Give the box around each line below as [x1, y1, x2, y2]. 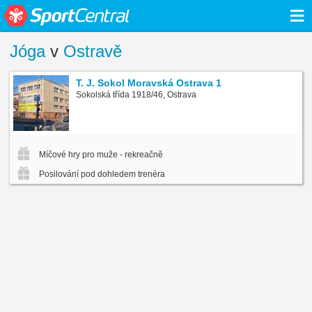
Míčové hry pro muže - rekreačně [37, 149, 163, 159]
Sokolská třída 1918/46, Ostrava [76, 89, 196, 100]
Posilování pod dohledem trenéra [37, 169, 165, 179]
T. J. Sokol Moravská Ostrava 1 [76, 77, 221, 88]
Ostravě [63, 42, 122, 61]
